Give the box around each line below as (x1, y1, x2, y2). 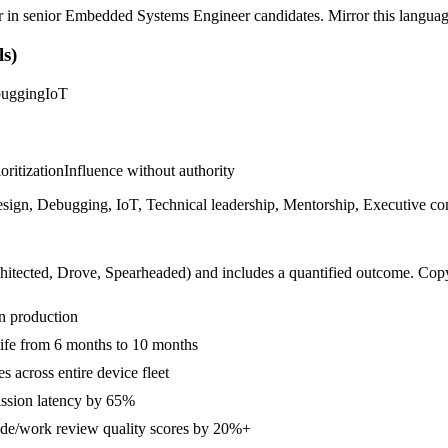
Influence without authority (64, 162, 235, 180)
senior (23, 7, 61, 25)
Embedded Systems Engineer (65, 7, 250, 25)
